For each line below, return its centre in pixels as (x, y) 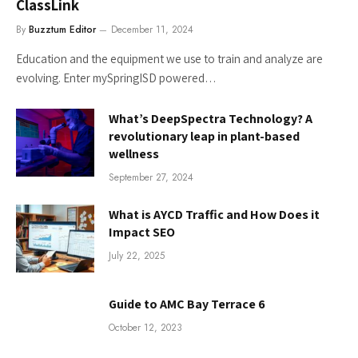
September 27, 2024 (151, 177)
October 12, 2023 (145, 328)
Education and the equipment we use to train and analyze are (169, 58)
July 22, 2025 (137, 255)
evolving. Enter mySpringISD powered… (116, 78)
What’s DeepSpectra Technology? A (211, 118)
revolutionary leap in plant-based (204, 136)
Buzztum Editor (62, 29)
